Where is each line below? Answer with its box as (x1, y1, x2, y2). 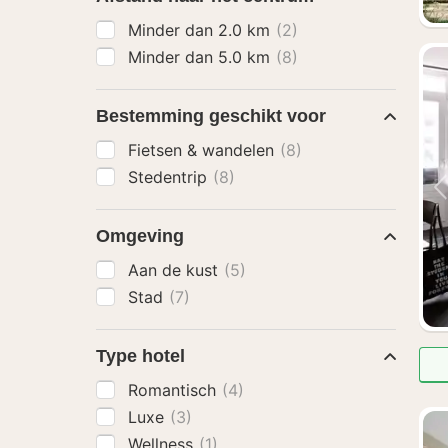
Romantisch (128, 380, 221, 400)
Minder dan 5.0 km (128, 47, 275, 67)
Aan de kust (128, 260, 223, 280)
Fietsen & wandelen (128, 140, 279, 160)
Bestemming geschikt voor (96, 106, 326, 126)
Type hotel (96, 346, 185, 366)
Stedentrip (128, 167, 212, 187)
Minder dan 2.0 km (128, 20, 275, 40)
